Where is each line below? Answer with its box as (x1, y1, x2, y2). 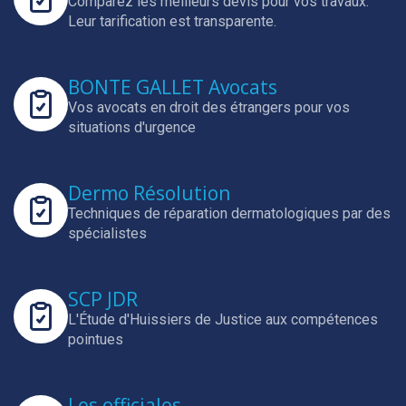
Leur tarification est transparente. (68, 13, 276, 30)
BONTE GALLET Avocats (68, 74, 277, 100)
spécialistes (68, 225, 147, 242)
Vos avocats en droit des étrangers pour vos (68, 99, 350, 116)
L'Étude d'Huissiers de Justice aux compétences (68, 311, 378, 328)
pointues (68, 331, 123, 348)
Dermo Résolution (68, 180, 230, 206)
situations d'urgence (68, 119, 196, 136)
